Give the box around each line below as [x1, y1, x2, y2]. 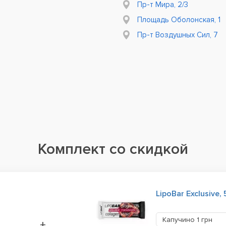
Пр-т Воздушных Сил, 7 [137, 30, 218, 39]
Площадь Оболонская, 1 [137, 15, 220, 24]
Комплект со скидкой [38, 140, 188, 158]
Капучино [162, 215, 197, 224]
